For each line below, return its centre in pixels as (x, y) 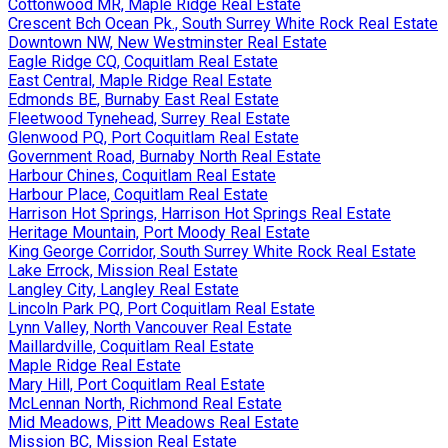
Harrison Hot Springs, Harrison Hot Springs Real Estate (199, 213)
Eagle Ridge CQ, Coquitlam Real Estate (143, 61)
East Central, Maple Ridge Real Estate (140, 80)
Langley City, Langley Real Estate (123, 289)
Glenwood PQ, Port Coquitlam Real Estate (153, 137)
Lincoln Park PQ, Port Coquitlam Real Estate (161, 308)
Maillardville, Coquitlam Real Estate (131, 346)
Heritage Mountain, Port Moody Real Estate (159, 232)
